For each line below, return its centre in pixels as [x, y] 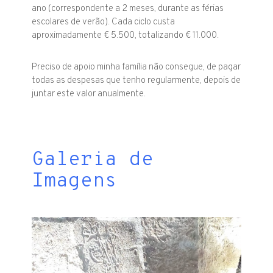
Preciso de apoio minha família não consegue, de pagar [136, 68]
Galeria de [93, 161]
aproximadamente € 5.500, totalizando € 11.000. [126, 36]
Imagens [75, 182]
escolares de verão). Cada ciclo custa [104, 23]
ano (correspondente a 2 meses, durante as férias [128, 9]
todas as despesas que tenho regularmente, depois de [136, 81]
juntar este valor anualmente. [89, 94]
